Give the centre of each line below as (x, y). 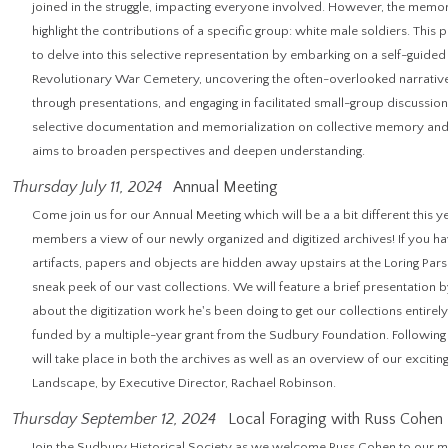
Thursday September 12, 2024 (114, 419)
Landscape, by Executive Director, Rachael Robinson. (184, 383)
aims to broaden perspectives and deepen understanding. (198, 151)
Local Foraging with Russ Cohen (333, 419)
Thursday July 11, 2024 (87, 187)
